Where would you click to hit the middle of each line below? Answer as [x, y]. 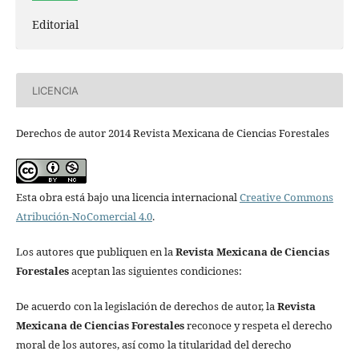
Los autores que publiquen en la [95, 252]
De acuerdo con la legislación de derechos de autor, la [146, 307]
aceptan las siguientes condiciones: [155, 271]
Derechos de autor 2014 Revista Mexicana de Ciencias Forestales [172, 133]
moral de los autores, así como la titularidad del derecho [153, 345]
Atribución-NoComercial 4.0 [84, 217]
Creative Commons [286, 198]
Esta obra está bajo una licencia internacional [127, 198]
